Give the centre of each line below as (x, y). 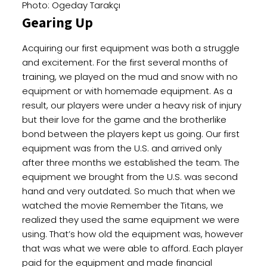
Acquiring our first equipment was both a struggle (131, 48)
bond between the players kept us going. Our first (131, 134)
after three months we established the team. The (131, 163)
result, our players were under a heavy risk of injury (131, 105)
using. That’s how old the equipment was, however (132, 234)
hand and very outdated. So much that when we (128, 191)
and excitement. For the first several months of (125, 63)
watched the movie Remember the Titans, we (122, 206)
